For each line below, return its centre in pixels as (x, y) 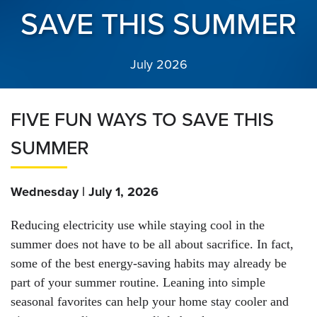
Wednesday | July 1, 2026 (85, 192)
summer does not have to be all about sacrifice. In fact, (152, 244)
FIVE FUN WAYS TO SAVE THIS (142, 120)
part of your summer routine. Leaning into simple (138, 283)
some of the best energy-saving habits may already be (149, 264)
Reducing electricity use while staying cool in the (138, 225)
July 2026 (158, 65)
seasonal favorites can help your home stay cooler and (150, 302)
